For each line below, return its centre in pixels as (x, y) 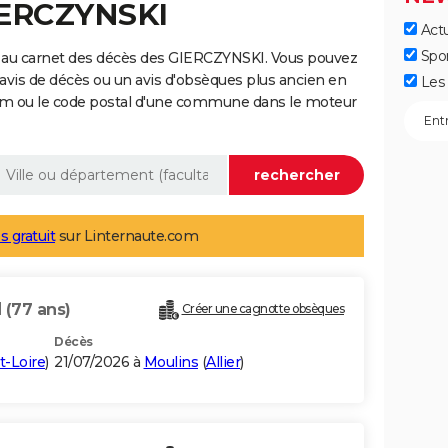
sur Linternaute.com (126, 236)
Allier (223, 362)
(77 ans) (38, 310)
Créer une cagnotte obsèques (262, 309)
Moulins (170, 362)
